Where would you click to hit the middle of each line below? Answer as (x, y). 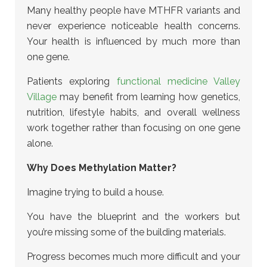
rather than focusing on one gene (165, 128)
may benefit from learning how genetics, (148, 97)
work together (58, 128)
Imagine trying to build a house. (95, 192)
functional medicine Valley (178, 81)
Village (42, 97)
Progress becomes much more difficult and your (133, 257)
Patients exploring (72, 81)
